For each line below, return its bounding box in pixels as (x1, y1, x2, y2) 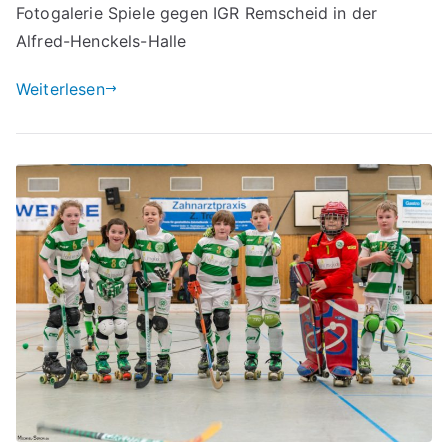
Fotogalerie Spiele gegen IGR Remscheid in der (16, 2, 378, 23)
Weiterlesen (16, 78, 105, 99)
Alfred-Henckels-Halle (16, 30, 187, 51)
